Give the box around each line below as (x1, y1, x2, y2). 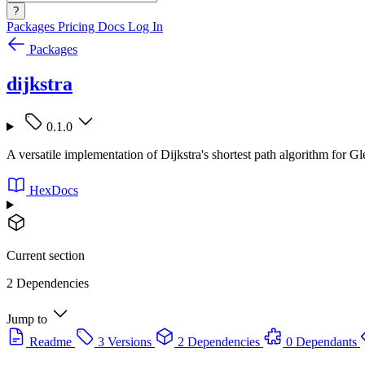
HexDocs (29, 182, 78, 197)
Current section (7, 248, 85, 262)
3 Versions (98, 334, 152, 349)
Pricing (58, 20, 98, 33)
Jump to (7, 311, 47, 326)
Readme (29, 334, 72, 349)
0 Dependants (286, 334, 357, 349)
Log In (128, 20, 163, 33)
